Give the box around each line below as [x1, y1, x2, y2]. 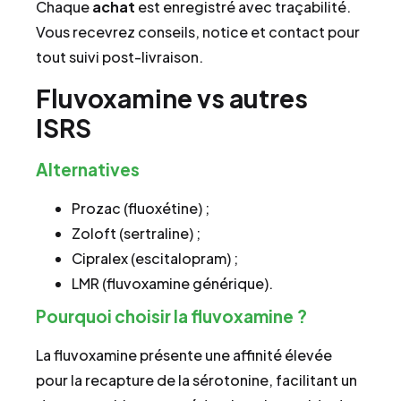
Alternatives [36, 158, 140, 180]
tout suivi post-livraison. [36, 47, 203, 67]
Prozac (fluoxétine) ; [72, 198, 209, 218]
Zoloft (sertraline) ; [72, 223, 200, 243]
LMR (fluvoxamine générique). [72, 273, 273, 293]
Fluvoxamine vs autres [36, 81, 308, 114]
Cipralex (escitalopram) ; [72, 248, 238, 268]
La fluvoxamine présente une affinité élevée [36, 345, 332, 364]
